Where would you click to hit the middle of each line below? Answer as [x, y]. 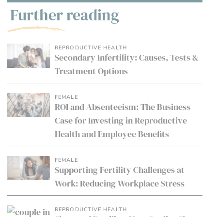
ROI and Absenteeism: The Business [123, 107]
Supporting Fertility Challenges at [120, 170]
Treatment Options [91, 71]
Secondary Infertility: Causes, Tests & [127, 58]
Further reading [65, 15]
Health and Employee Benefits [112, 134]
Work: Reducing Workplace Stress [120, 184]
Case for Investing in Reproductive [121, 121]
